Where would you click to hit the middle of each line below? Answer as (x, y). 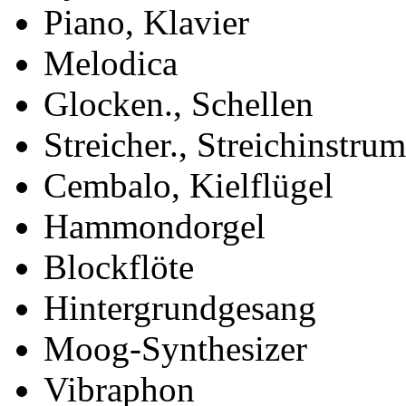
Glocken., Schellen (179, 104)
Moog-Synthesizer (175, 349)
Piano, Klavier (146, 23)
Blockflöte (119, 267)
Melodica (111, 63)
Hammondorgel (155, 227)
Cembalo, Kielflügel (188, 186)
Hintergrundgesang (180, 308)
